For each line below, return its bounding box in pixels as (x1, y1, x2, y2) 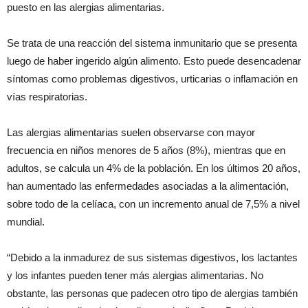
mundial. (7, 215, 45, 228)
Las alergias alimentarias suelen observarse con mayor (7, 126, 255, 138)
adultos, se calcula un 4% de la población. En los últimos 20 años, (7, 162, 300, 174)
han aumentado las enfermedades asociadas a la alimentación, (7, 179, 289, 192)
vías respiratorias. (7, 90, 87, 102)
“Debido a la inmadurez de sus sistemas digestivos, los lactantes (7, 251, 298, 263)
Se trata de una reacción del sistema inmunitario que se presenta (7, 36, 297, 49)
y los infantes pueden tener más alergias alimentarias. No (7, 269, 263, 281)
